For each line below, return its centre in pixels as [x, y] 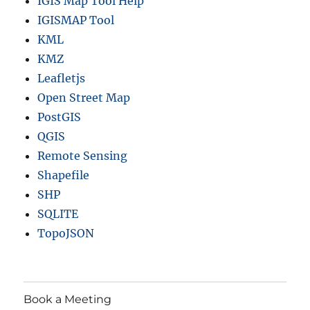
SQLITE [58, 214]
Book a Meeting [68, 299]
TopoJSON [66, 234]
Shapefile [64, 175]
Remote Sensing [83, 156]
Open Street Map [84, 98]
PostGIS [60, 117]
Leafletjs [62, 79]
